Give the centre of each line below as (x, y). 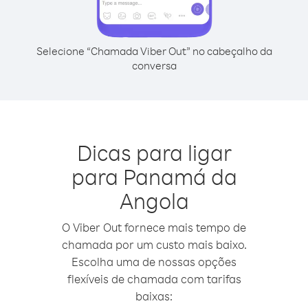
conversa (154, 65)
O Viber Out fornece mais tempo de (154, 227)
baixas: (154, 296)
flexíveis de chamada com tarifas (154, 279)
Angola (154, 200)
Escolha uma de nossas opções (154, 262)
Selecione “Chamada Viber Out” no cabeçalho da (154, 51)
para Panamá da (154, 176)
